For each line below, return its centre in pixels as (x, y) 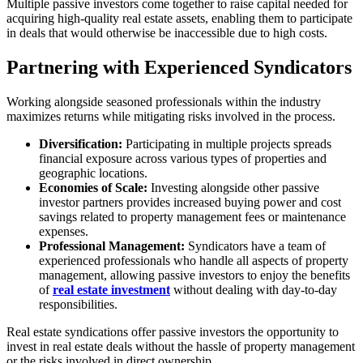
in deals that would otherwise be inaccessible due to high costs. (167, 32)
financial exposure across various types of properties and (183, 158)
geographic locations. (93, 173)
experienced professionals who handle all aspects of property (194, 260)
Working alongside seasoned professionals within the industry (164, 101)
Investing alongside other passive (233, 187)
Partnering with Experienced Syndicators (179, 67)
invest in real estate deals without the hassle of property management (181, 346)
